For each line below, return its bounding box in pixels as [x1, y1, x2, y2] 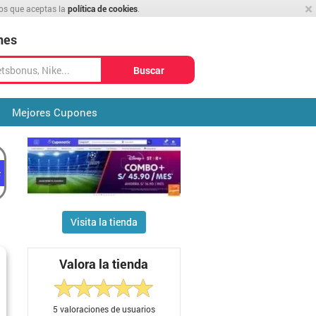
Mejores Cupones [11, 105, 97, 119]
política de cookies [68, 3, 138, 14]
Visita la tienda [70, 215, 138, 229]
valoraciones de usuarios [57, 303, 155, 315]
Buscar [133, 63, 164, 77]
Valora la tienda [59, 255, 149, 273]
